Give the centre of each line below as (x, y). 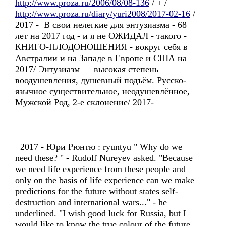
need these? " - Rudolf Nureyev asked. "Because (104, 158)
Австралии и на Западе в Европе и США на (101, 58)
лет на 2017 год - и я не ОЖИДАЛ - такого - (101, 36)
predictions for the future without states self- (97, 191)
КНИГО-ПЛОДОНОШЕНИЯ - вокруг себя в (101, 47)
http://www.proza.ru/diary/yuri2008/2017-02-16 (103, 14)
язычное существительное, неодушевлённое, (102, 91)
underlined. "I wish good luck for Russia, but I (101, 213)
